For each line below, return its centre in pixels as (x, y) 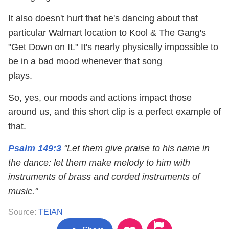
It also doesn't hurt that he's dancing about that (103, 18)
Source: (23, 212)
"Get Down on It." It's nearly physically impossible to (113, 47)
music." (23, 191)
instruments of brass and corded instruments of (104, 177)
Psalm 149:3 (35, 148)
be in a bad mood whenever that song (86, 61)
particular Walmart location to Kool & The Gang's (107, 33)
